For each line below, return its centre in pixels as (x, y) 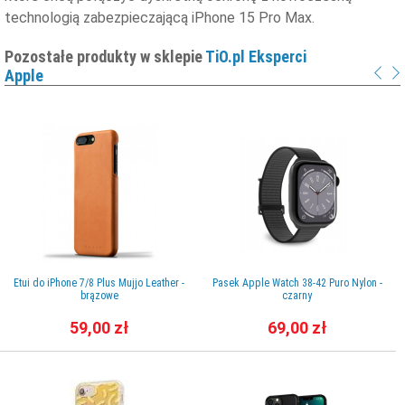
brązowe (99, 296)
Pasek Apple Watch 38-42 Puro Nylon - (297, 283)
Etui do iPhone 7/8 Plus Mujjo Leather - (99, 283)
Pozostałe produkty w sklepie (105, 56)
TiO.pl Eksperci (256, 56)
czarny (297, 296)
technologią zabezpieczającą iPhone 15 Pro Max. (160, 17)
